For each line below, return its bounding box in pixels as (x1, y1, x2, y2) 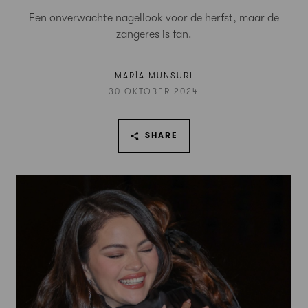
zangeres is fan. (116, 28, 192, 41)
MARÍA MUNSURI (114, 71, 193, 80)
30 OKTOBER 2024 (109, 86, 199, 96)
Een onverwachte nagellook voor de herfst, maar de (29, 12, 279, 24)
